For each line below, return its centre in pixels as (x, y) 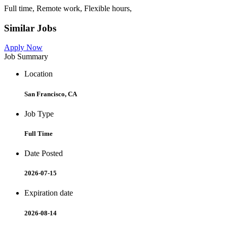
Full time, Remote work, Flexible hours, (68, 8)
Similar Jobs (30, 28)
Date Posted (44, 154)
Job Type (39, 113)
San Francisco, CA (51, 94)
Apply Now (23, 48)
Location (39, 74)
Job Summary (26, 57)
